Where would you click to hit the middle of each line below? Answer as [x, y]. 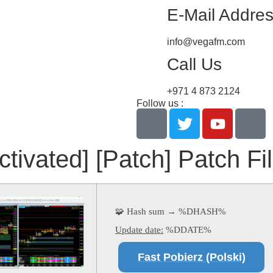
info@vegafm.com [206, 42]
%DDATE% [187, 230]
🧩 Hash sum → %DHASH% [171, 211]
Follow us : [160, 103]
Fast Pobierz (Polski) [191, 257]
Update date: [139, 230]
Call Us [194, 64]
